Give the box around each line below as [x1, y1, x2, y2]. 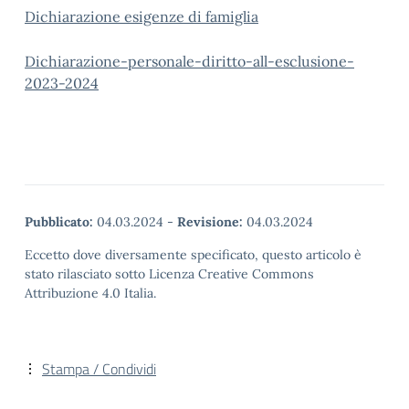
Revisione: [177, 214, 243, 230]
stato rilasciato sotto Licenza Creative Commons [25, 266, 314, 282]
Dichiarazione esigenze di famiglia [25, 7, 258, 26]
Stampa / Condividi [42, 358, 156, 380]
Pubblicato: [25, 214, 93, 230]
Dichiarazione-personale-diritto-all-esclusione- [25, 52, 354, 70]
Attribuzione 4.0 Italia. [25, 285, 156, 301]
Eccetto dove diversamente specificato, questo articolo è [25, 246, 362, 263]
